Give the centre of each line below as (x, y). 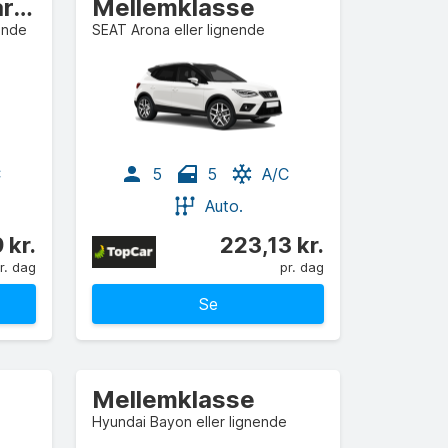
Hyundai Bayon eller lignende (189, 421)
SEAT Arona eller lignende (178, 29)
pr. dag (302, 267)
